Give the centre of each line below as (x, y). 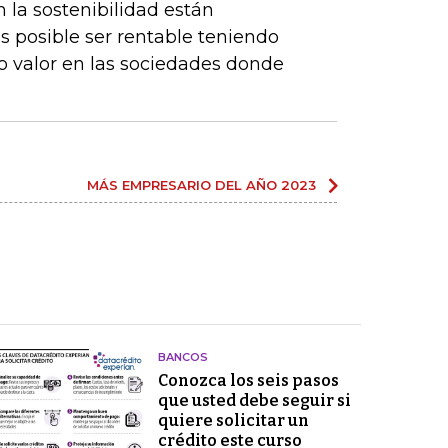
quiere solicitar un (233, 420)
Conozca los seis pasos (248, 380)
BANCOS (182, 356)
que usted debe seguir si (254, 400)
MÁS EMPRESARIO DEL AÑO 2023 (201, 184)
